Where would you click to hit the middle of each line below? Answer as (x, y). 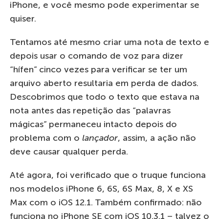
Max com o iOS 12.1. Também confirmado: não (106, 202)
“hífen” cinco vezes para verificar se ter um (99, 69)
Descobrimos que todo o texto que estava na (105, 97)
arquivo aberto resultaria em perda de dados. (104, 83)
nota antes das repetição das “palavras (90, 110)
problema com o (46, 138)
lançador (100, 138)
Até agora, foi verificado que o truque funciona (108, 175)
